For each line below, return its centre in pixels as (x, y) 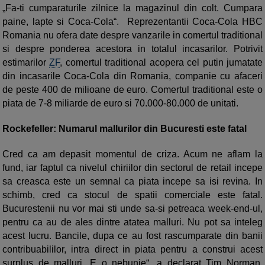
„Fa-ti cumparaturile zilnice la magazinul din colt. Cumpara (132, 8)
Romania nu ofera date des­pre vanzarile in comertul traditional (132, 35)
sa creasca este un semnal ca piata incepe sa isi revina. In (132, 182)
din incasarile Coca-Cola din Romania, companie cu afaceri (132, 76)
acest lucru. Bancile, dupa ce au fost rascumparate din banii (132, 236)
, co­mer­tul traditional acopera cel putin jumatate (161, 63)
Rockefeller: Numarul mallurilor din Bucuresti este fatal (125, 129)
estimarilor (26, 63)
